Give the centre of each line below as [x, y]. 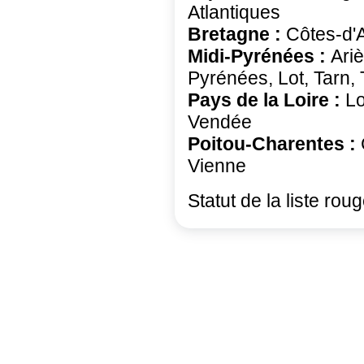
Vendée [220, 122]
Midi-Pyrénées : [259, 56]
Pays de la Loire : [266, 100]
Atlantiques [234, 13]
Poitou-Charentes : [274, 144]
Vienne [217, 166]
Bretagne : [237, 35]
